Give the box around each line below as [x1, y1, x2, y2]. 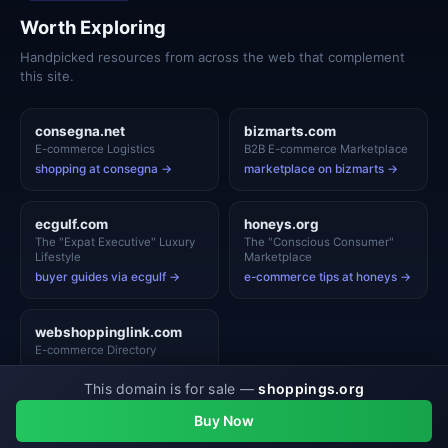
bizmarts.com [244, 123, 336, 139]
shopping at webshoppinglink [35, 363, 198, 377]
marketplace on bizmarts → [244, 162, 398, 176]
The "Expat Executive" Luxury [35, 235, 195, 249]
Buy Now [194, 412, 254, 429]
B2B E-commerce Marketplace [244, 142, 408, 156]
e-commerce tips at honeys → [244, 270, 411, 284]
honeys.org [244, 216, 319, 232]
